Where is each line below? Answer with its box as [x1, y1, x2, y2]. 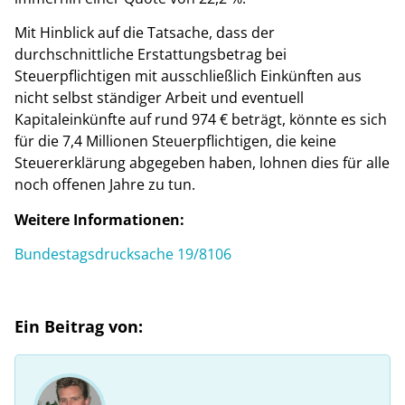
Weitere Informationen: [14, 209, 184, 230]
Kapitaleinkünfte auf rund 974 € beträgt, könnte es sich [14, 109, 387, 130]
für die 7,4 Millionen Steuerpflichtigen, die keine [14, 131, 336, 152]
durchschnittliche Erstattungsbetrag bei [14, 44, 287, 65]
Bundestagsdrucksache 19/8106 [14, 244, 231, 265]
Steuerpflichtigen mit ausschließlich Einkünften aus [14, 66, 362, 87]
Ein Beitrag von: [14, 315, 143, 337]
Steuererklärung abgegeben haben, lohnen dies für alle [14, 153, 390, 174]
